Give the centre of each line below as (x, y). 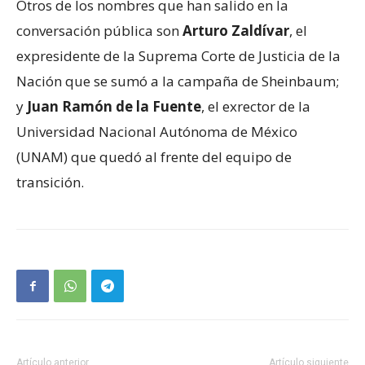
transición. (50, 182)
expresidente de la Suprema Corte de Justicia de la (178, 56)
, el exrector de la (256, 107)
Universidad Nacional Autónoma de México (157, 132)
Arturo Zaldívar (236, 31)
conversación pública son (99, 31)
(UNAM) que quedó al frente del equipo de (154, 157)
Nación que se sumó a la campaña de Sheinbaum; (178, 81)
